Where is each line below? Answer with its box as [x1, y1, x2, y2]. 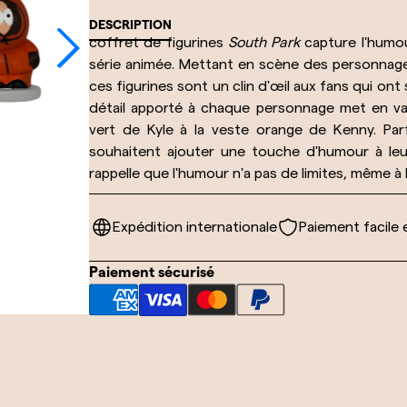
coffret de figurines [89, 35, 228, 50]
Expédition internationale [113, 219, 277, 234]
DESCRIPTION [89, 17, 172, 32]
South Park [227, 35, 301, 50]
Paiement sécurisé [89, 264, 214, 280]
